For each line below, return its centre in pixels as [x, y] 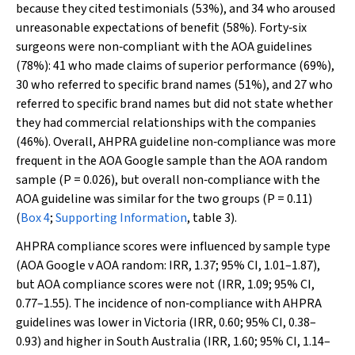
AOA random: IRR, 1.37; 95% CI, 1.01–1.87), [207, 265]
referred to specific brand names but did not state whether [174, 104]
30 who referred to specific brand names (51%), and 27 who [174, 85]
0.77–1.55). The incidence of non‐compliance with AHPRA [169, 303]
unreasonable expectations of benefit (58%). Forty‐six [161, 28]
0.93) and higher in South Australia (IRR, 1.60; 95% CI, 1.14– [173, 342]
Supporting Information [121, 218]
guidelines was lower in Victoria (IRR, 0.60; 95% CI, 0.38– [166, 323]
